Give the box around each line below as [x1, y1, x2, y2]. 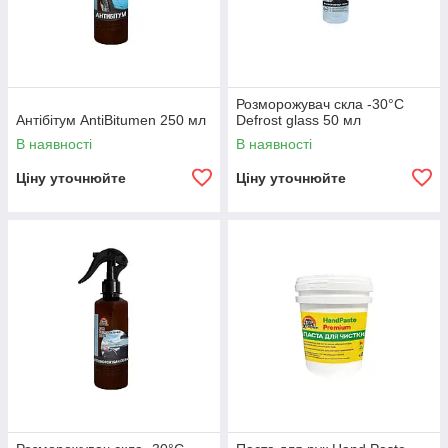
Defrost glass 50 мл [236, 112, 361, 128]
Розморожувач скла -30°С [236, 96, 404, 112]
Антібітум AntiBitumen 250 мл [16, 112, 206, 128]
